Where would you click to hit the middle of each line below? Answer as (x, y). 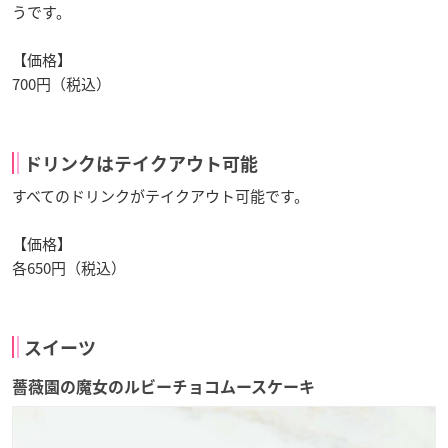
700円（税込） (61, 83)
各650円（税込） (69, 267)
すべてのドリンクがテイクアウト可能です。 (160, 195)
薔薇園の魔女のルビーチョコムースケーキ (163, 386)
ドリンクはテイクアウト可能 (141, 163)
